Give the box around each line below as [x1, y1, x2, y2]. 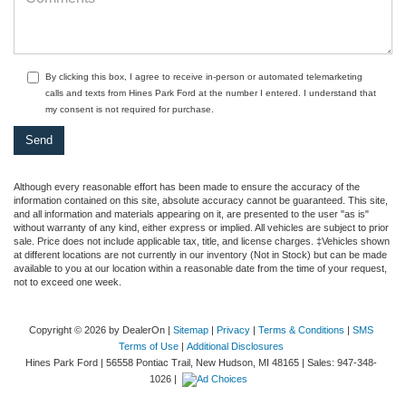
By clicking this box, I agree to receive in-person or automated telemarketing [45, 72, 362, 82]
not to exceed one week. [14, 276, 121, 288]
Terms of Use [118, 341, 179, 353]
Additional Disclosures [186, 341, 284, 353]
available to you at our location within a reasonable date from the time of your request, [14, 263, 387, 275]
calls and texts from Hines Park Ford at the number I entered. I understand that [45, 88, 376, 99]
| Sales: [298, 357, 337, 369]
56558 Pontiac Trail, [102, 357, 193, 369]
